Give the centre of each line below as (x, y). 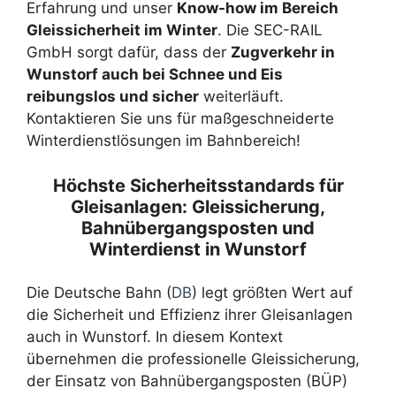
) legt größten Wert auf (272, 292)
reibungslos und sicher (113, 96)
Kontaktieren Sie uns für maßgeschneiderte (180, 118)
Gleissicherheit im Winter (122, 30)
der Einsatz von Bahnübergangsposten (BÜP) (187, 381)
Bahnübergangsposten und (198, 228)
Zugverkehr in (283, 52)
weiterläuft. (241, 96)
